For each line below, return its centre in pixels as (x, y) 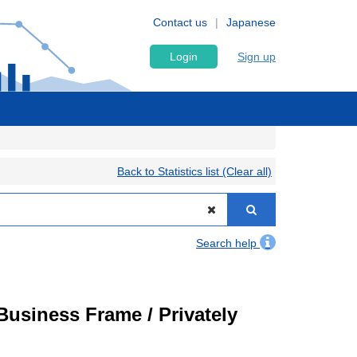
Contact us (180, 22)
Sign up (257, 57)
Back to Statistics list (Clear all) (194, 171)
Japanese (251, 22)
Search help (228, 243)
